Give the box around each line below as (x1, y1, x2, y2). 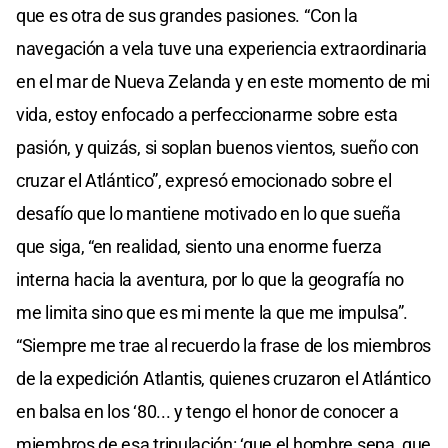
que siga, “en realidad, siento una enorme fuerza (16, 235, 382, 257)
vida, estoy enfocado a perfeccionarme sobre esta (16, 103, 398, 125)
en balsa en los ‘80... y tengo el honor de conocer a (16, 400, 399, 422)
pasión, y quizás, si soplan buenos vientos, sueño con (16, 136, 420, 158)
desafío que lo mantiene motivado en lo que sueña (16, 202, 401, 224)
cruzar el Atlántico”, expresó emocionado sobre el (16, 169, 392, 191)
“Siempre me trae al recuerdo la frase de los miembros (16, 334, 432, 356)
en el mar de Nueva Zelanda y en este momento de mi (16, 70, 431, 92)
